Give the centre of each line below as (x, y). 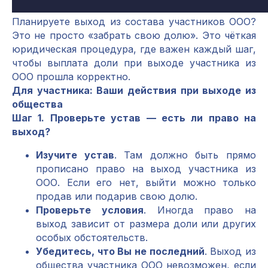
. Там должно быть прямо (185, 155)
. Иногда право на (200, 210)
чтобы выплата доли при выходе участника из (134, 63)
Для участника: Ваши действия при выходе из (134, 90)
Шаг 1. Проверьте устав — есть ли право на (134, 118)
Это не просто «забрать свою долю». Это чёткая (134, 35)
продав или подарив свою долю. (117, 196)
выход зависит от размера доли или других (146, 224)
